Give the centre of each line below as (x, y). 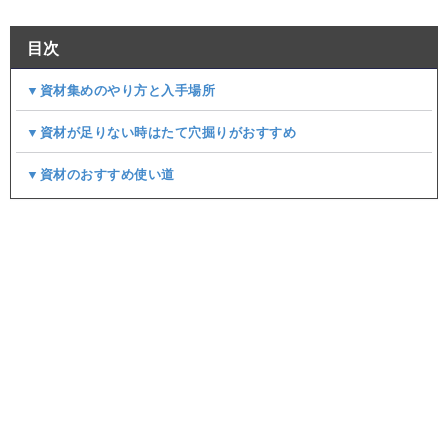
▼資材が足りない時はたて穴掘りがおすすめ (161, 132)
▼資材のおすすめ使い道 (100, 174)
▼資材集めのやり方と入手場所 (120, 90)
